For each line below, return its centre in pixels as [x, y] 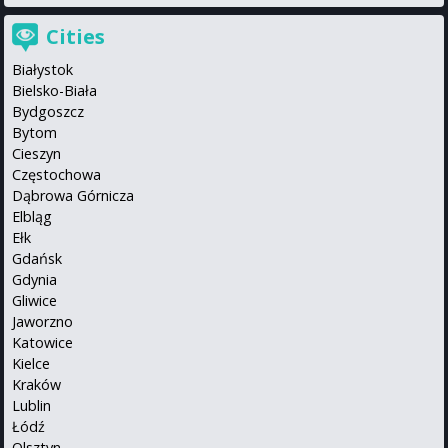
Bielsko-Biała [54, 90]
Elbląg [32, 216]
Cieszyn [36, 153]
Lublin [31, 405]
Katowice [42, 342]
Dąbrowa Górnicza [73, 195]
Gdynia [34, 279]
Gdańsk [37, 258]
